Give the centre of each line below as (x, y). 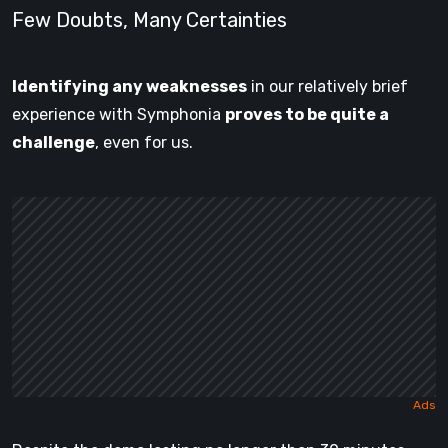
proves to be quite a (307, 114)
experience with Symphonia (118, 114)
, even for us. (144, 142)
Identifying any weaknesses (129, 86)
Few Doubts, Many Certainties (149, 19)
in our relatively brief (327, 86)
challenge (53, 142)
